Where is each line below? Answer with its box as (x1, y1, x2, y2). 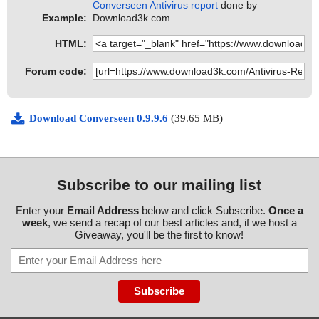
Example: (42, 12, 87, 24)
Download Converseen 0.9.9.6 (29, 113, 171, 125)
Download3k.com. (93, 12, 174, 24)
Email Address (66, 204, 139, 217)
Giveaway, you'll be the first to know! (75, 229, 244, 241)
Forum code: (25, 66, 87, 78)
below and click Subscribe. (138, 204, 268, 217)
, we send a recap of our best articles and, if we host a (47, 216, 297, 229)
